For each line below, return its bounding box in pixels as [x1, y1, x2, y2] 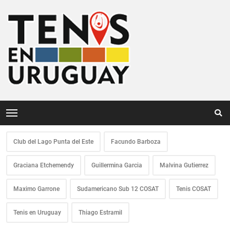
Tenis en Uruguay [13, 209, 61, 216]
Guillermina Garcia [91, 162, 142, 169]
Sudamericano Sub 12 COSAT [77, 185, 159, 193]
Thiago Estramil [79, 209, 122, 216]
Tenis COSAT [176, 185, 211, 193]
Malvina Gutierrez [160, 162, 208, 169]
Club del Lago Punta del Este [13, 138, 93, 145]
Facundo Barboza [111, 138, 161, 145]
